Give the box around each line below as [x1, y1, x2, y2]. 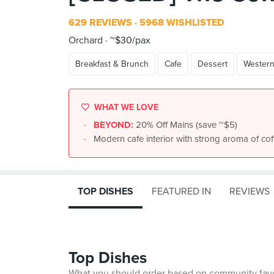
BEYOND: [94, 119, 136, 130]
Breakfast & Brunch [75, 59, 149, 69]
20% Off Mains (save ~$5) [136, 119, 237, 130]
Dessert [198, 59, 228, 69]
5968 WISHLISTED [137, 17, 224, 29]
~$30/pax [108, 34, 150, 46]
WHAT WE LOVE [92, 102, 158, 113]
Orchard [68, 34, 103, 46]
